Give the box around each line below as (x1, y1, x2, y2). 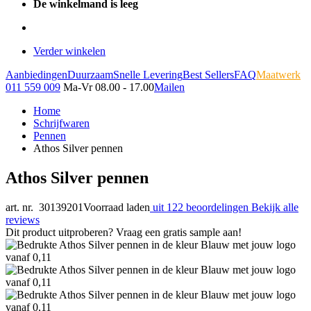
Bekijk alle (251, 201, 299, 213)
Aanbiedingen (6, 69, 67, 81)
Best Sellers (183, 69, 234, 81)
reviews (6, 213, 40, 226)
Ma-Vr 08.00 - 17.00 (63, 81, 154, 93)
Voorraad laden (83, 201, 150, 213)
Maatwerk (256, 69, 301, 81)
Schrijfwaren (33, 117, 90, 129)
